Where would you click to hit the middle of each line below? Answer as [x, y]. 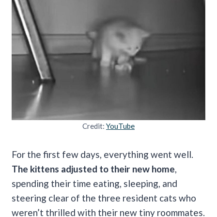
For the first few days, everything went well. [102, 154]
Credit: [94, 126]
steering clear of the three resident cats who [104, 198]
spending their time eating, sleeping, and [94, 183]
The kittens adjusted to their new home [93, 169]
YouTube [120, 126]
